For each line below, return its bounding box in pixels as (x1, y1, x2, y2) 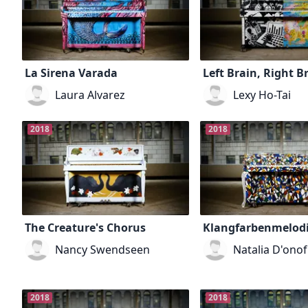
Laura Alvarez (55, 87, 125, 102)
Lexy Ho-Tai (233, 87, 291, 102)
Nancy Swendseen (55, 241, 150, 257)
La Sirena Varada (25, 65, 118, 80)
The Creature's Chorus (25, 219, 146, 235)
